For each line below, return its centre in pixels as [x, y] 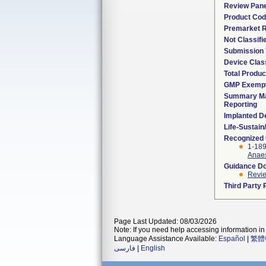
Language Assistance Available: [166, 239]
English [153, 248]
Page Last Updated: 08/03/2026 [165, 221]
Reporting [240, 104]
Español [232, 239]
